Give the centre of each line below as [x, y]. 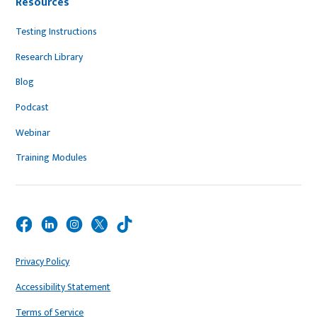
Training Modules [52, 158]
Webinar [33, 132]
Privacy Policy [43, 262]
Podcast [33, 107]
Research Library [50, 57]
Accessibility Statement [63, 287]
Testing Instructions [57, 31]
